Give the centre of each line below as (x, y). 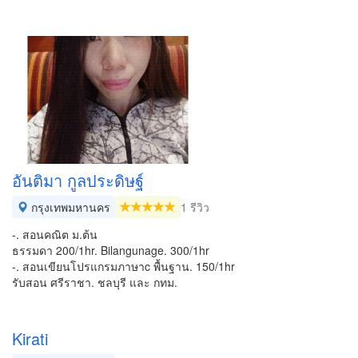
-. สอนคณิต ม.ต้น (55, 234)
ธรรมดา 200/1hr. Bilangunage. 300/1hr (111, 250)
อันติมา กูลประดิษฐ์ (78, 180)
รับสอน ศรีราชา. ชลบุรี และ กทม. (95, 282)
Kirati (30, 338)
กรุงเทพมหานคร (69, 207)
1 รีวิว (195, 207)
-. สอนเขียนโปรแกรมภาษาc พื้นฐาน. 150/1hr (123, 266)
